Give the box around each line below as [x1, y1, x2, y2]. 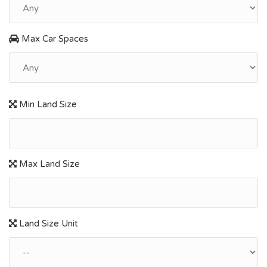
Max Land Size [17, 159, 80, 169]
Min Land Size [17, 99, 77, 110]
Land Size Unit [17, 218, 78, 229]
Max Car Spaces [19, 33, 88, 44]
